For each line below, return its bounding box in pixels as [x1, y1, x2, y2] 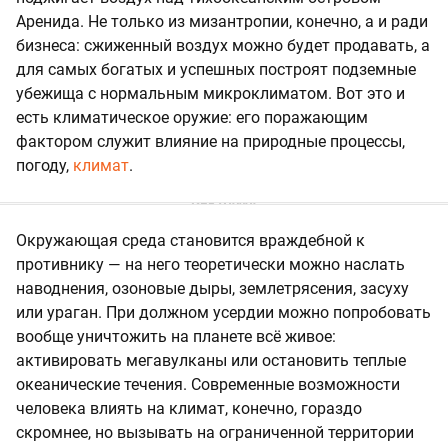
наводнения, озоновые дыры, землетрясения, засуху [16, 279, 409, 299]
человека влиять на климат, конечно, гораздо [16, 399, 362, 419]
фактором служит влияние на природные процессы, [16, 132, 405, 152]
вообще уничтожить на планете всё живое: [16, 327, 336, 347]
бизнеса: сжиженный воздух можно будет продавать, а [16, 36, 430, 56]
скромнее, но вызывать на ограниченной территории [16, 423, 414, 443]
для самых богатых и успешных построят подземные [16, 60, 416, 80]
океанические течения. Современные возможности [16, 375, 400, 395]
